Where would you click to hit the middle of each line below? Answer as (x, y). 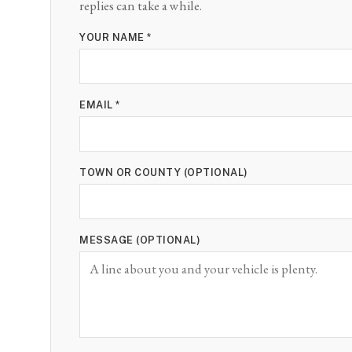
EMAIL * (100, 104)
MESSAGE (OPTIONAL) (140, 240)
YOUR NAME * (116, 38)
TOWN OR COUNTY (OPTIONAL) (164, 172)
